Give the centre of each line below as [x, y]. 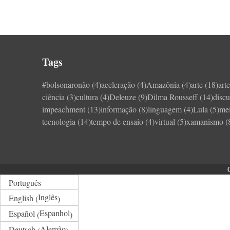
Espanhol [55, 213]
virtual [165, 121]
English [21, 198]
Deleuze [123, 97]
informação [119, 109]
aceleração [118, 84]
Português [25, 183]
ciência [54, 97]
